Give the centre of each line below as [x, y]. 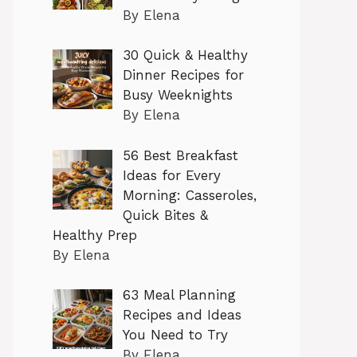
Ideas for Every [171, 175]
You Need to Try [175, 335]
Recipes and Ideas [182, 315]
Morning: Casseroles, [189, 195]
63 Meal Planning [179, 295]
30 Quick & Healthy [185, 55]
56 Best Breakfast [180, 155]
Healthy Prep [95, 235]
